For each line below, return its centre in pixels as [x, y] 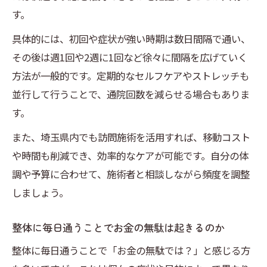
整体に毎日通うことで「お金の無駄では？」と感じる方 [131, 251]
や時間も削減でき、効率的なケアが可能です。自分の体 [130, 156]
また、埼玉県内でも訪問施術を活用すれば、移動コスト [131, 137]
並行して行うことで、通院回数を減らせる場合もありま [131, 94]
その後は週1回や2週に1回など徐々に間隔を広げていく [130, 58]
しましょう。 [40, 193]
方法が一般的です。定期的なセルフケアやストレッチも [131, 76]
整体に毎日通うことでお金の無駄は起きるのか [118, 228]
